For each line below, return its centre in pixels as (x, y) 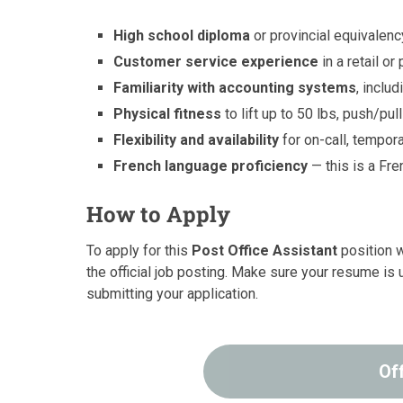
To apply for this (139, 251)
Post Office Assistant (264, 251)
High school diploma (182, 36)
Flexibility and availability (197, 140)
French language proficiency (211, 166)
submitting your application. (172, 294)
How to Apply (158, 215)
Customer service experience (216, 62)
